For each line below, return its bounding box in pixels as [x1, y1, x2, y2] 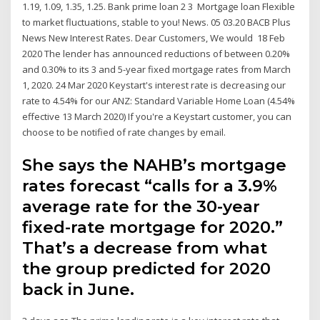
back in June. [22, 279, 135, 299]
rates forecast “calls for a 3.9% [22, 175, 278, 196]
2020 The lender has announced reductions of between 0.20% [22, 47, 291, 61]
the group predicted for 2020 [22, 258, 271, 279]
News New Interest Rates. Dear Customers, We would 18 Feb [22, 31, 286, 45]
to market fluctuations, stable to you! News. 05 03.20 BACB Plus [22, 16, 291, 29]
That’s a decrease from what [22, 237, 268, 258]
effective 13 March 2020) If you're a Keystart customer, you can [22, 110, 292, 124]
